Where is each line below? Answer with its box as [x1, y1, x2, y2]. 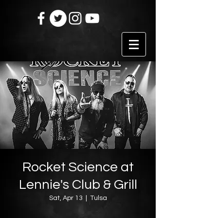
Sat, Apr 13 [49, 195, 83, 201]
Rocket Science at [22, 160, 134, 174]
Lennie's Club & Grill [18, 178, 137, 192]
